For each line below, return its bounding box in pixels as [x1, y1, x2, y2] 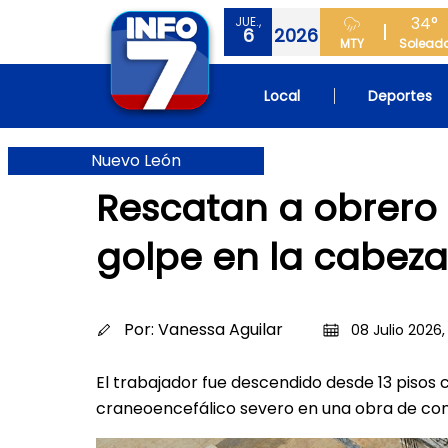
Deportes [368, 86, 433, 106]
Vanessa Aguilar [158, 318, 283, 341]
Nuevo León [91, 148, 181, 172]
